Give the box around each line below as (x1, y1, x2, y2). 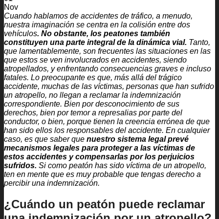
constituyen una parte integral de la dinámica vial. (4, 38, 187, 46)
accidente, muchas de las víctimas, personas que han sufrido (4, 82, 214, 90)
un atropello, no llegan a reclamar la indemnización (4, 90, 181, 99)
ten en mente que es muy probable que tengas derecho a (4, 170, 201, 178)
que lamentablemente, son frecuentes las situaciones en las (4, 46, 211, 55)
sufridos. (4, 161, 39, 170)
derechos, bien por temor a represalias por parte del (4, 108, 182, 117)
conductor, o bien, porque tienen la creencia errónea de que (4, 117, 210, 126)
